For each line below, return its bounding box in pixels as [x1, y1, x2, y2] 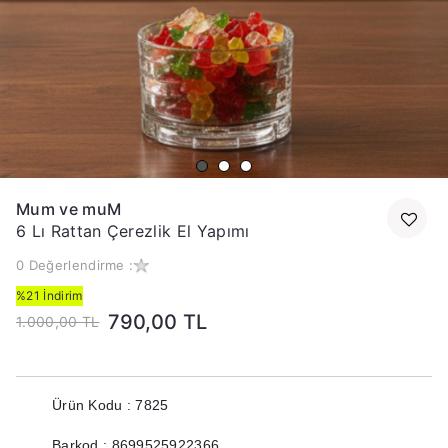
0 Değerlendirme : [16, 257, 134, 273]
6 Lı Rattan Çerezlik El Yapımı [16, 221, 250, 241]
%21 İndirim [16, 288, 83, 303]
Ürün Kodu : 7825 [52, 397, 169, 413]
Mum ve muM [16, 199, 122, 219]
